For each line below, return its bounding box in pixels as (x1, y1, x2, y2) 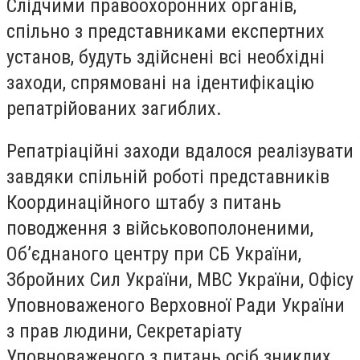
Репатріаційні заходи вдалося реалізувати (6, 140, 354, 163)
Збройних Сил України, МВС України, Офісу (6, 268, 354, 292)
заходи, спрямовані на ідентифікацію (6, 71, 314, 94)
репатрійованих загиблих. (6, 96, 222, 120)
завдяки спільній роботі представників (6, 166, 329, 189)
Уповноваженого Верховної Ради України (6, 294, 345, 317)
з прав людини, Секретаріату (6, 320, 242, 343)
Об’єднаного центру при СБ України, (6, 243, 301, 266)
